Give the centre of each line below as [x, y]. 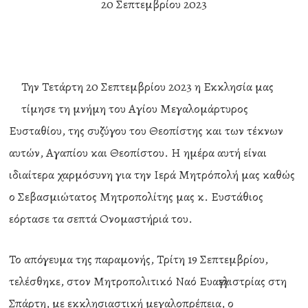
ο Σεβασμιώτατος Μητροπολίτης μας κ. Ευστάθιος [136, 197]
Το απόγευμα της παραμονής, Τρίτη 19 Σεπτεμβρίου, [139, 259]
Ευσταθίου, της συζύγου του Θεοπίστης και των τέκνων [146, 131]
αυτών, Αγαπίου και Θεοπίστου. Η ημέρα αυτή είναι [138, 153]
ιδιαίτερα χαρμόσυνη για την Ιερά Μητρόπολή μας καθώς [152, 175]
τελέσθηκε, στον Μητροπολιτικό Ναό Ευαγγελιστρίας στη [148, 281]
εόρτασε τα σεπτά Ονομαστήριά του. [101, 219]
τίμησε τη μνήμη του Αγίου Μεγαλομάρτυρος [135, 109]
